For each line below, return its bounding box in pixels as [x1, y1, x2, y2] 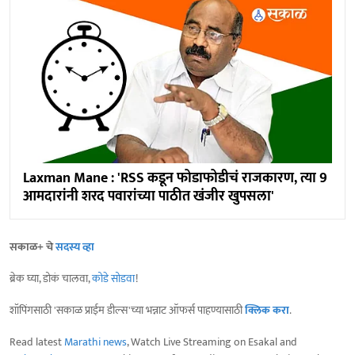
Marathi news [64, 332, 127, 351]
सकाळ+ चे [10, 237, 55, 256]
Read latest [10, 332, 64, 351]
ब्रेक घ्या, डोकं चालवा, [10, 269, 92, 288]
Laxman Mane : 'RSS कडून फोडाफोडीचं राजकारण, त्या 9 [23, 166, 327, 190]
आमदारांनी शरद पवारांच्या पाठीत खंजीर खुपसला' [23, 184, 274, 208]
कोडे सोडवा [92, 269, 136, 288]
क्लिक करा [245, 300, 289, 319]
